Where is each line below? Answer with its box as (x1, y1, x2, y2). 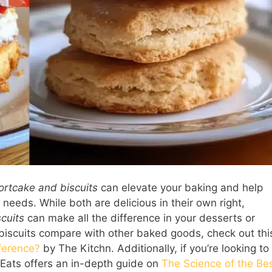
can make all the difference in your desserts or (24, 212, 255, 225)
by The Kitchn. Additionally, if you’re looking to (40, 242, 269, 255)
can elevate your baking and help (98, 182, 263, 194)
